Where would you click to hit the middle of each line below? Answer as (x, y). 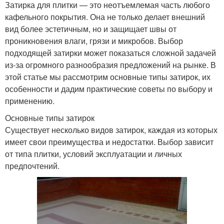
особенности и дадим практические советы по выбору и (109, 88)
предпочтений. (32, 165)
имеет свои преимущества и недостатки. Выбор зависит (109, 141)
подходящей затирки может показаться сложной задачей (110, 52)
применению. (30, 100)
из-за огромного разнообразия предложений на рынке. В (110, 64)
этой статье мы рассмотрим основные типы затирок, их (108, 76)
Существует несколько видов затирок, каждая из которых (111, 129)
